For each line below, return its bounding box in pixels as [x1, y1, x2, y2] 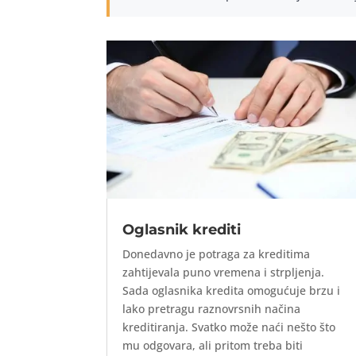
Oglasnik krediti [122, 221, 242, 239]
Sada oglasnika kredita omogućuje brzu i [122, 283, 341, 299]
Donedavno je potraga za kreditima [122, 246, 311, 262]
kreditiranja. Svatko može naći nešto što [122, 319, 336, 335]
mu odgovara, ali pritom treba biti [122, 338, 304, 354]
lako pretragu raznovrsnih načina [122, 301, 301, 317]
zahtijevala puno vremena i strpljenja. [122, 265, 325, 281]
